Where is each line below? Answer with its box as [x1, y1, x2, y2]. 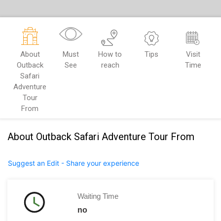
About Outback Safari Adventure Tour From [7, 131, 194, 143]
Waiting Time [77, 192, 118, 200]
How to [98, 50, 122, 59]
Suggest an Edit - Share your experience [8, 159, 139, 167]
